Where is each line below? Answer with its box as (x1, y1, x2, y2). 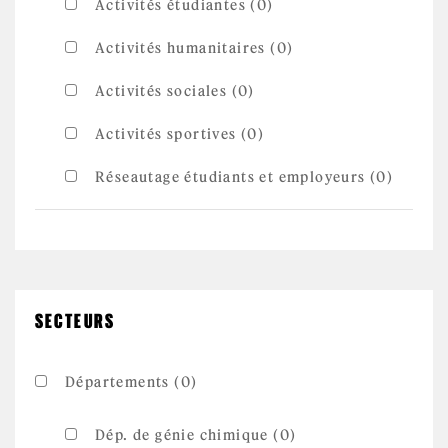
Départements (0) (65, 373, 198, 391)
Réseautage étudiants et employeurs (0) (95, 168, 394, 186)
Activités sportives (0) (95, 125, 265, 143)
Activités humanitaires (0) (95, 39, 294, 57)
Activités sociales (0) (95, 82, 255, 100)
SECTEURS (35, 310, 115, 332)
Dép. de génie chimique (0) (95, 426, 297, 444)
